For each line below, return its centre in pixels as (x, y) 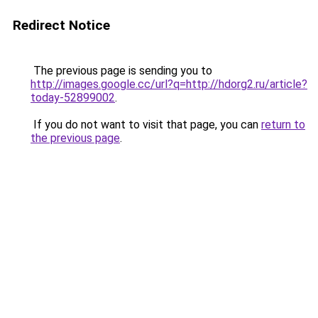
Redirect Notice (61, 25)
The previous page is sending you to (121, 71)
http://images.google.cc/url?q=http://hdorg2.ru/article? (169, 84)
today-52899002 (73, 98)
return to (283, 125)
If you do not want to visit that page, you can (146, 125)
